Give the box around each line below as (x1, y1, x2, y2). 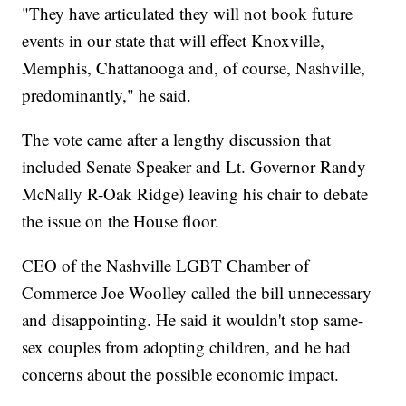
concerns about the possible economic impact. (22, 362, 340, 386)
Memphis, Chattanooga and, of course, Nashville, (22, 56, 366, 80)
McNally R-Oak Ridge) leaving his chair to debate (22, 182, 369, 206)
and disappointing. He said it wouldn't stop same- (22, 308, 364, 332)
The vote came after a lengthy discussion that (22, 128, 332, 151)
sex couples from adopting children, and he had (22, 335, 352, 359)
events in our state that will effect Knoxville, (22, 29, 325, 53)
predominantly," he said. (22, 83, 192, 107)
